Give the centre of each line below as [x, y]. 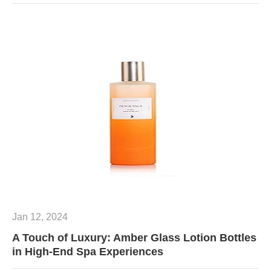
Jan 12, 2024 [40, 217]
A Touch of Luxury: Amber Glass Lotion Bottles [134, 238]
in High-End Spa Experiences [88, 252]
